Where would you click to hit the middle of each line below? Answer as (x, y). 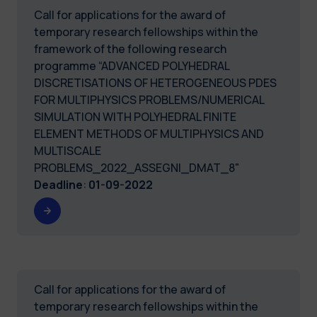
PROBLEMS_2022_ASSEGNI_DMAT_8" (137, 167)
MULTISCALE (68, 150)
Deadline (58, 184)
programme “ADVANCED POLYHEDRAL (132, 65)
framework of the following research (130, 48)
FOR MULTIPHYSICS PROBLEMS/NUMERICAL (149, 99)
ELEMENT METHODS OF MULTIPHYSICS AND (149, 133)
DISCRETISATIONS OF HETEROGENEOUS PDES (155, 82)
